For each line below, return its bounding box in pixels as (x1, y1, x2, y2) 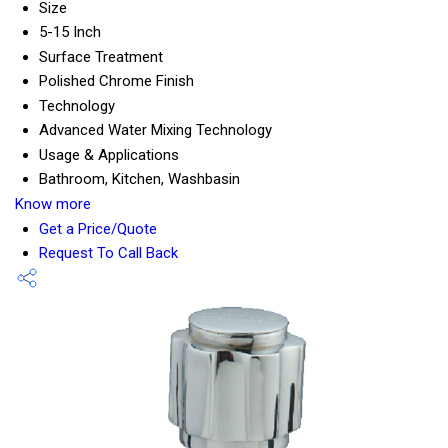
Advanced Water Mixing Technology (39, 120, 272, 139)
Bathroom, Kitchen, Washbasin (39, 169, 240, 188)
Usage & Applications (39, 145, 179, 164)
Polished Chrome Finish (39, 71, 194, 90)
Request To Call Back (39, 243, 178, 262)
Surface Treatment (39, 47, 163, 66)
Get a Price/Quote (39, 219, 157, 238)
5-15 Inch (39, 22, 101, 41)
